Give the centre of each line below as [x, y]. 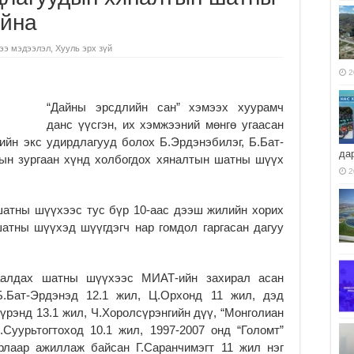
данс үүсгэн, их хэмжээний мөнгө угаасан [165, 124]
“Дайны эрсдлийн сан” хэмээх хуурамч [165, 107]
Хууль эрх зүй [84, 48]
